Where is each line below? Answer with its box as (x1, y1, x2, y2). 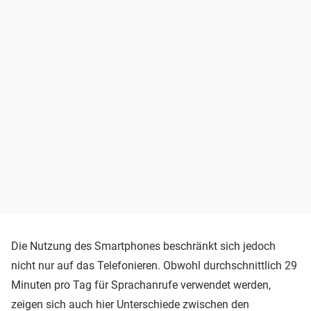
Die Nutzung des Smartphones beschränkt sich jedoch (11, 239, 276, 253)
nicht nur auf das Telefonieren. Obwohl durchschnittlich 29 (11, 258, 297, 272)
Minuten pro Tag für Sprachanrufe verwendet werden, (11, 278, 271, 292)
